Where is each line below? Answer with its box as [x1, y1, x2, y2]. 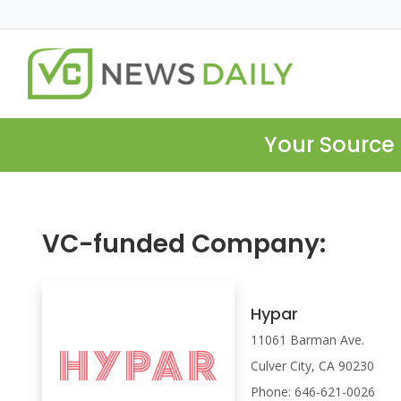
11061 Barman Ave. [251, 330, 365, 348]
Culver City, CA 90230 [251, 356, 375, 374]
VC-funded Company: [42, 226, 326, 262]
